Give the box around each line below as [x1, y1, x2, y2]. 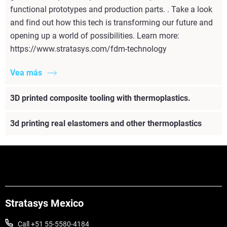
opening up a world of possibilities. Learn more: [10, 31, 179, 41]
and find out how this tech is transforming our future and [10, 18, 213, 28]
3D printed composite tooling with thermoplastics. [10, 93, 191, 103]
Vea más [10, 68, 42, 78]
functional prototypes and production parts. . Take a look [10, 5, 212, 15]
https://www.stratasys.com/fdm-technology [10, 44, 167, 54]
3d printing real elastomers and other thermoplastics [10, 119, 202, 129]
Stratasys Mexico [5, 197, 84, 210]
